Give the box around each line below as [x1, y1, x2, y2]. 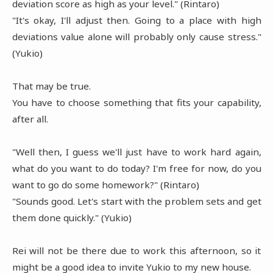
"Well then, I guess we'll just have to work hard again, [12, 145, 261, 158]
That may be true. [12, 79, 91, 92]
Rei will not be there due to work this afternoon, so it [12, 244, 261, 257]
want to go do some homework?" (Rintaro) [12, 178, 199, 191]
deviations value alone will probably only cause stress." [12, 30, 261, 43]
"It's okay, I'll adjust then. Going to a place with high [12, 13, 261, 26]
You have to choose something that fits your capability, [12, 96, 261, 108]
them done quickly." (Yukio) [12, 211, 132, 224]
